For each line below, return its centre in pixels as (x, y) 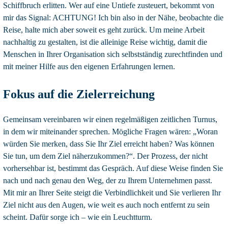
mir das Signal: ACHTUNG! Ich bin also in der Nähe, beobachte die (113, 17)
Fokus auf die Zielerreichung (79, 94)
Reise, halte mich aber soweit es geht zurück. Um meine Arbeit (104, 30)
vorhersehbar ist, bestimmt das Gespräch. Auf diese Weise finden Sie (113, 168)
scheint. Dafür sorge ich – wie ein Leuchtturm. (78, 217)
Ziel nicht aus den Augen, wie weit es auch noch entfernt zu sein (106, 205)
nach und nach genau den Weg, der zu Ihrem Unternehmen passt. (108, 180)
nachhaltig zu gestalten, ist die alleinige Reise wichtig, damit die (105, 42)
